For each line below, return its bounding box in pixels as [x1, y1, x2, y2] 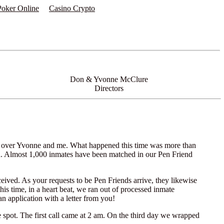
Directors [94, 84, 123, 92]
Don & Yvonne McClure [70, 75, 148, 83]
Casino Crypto [49, 4, 95, 12]
